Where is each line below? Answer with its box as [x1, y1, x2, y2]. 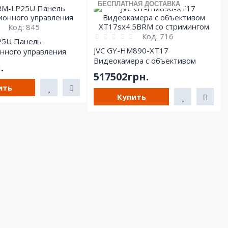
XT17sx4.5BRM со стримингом [94, 65, 205, 76]
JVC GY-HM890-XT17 [94, 45, 169, 55]
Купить [117, 91, 146, 102]
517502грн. [94, 69, 149, 83]
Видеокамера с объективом [94, 55, 196, 66]
